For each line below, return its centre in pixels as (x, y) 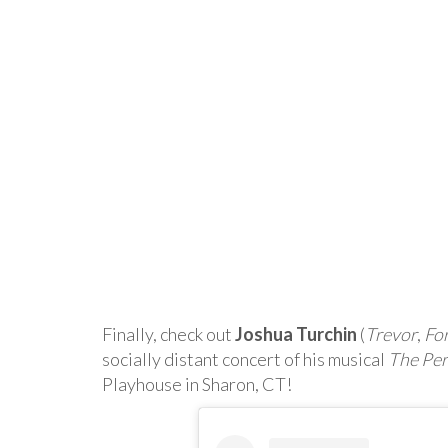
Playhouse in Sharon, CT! (197, 384)
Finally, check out (168, 334)
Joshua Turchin (296, 334)
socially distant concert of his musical (245, 359)
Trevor (391, 334)
